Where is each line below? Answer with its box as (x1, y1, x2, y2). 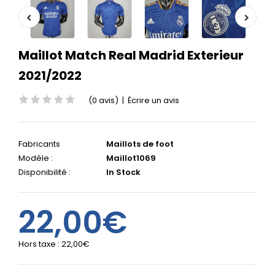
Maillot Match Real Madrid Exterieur (18, 47, 244, 64)
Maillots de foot (106, 138, 174, 150)
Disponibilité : (18, 166, 71, 178)
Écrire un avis (128, 95, 179, 106)
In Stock (104, 166, 141, 178)
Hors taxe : (18, 238, 61, 250)
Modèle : (18, 152, 53, 164)
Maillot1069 (104, 152, 156, 164)
